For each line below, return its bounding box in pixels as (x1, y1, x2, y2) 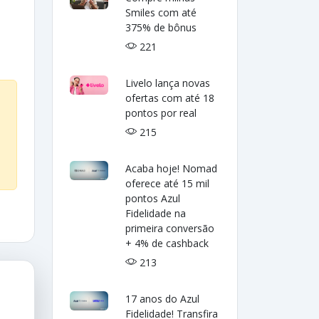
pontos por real (125, 106, 197, 120)
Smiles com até (125, 6, 197, 19)
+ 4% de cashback (125, 236, 209, 250)
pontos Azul (125, 192, 181, 205)
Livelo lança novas (125, 76, 211, 90)
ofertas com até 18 (125, 91, 215, 105)
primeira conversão (125, 221, 215, 235)
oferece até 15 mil (125, 177, 210, 190)
